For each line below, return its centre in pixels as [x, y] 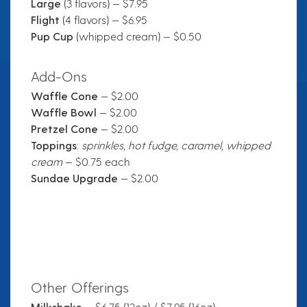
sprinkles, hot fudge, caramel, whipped [176, 145]
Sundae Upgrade [74, 178]
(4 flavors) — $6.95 [105, 20]
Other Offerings [80, 287]
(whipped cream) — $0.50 [139, 36]
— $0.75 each [96, 162]
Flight [47, 20]
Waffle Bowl [64, 112]
